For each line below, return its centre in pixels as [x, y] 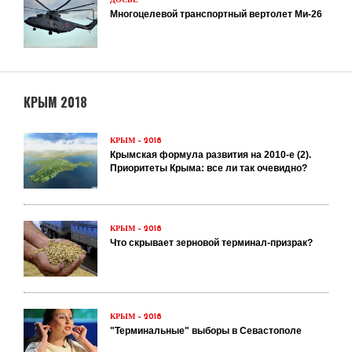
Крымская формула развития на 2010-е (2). [211, 155]
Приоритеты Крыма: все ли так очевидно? [209, 168]
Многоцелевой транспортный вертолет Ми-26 [216, 14]
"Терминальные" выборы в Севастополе [206, 331]
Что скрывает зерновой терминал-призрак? [211, 243]
